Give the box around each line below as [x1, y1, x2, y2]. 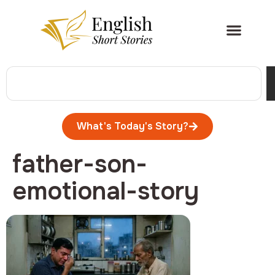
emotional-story [12, 176, 199, 207]
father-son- [12, 149, 147, 180]
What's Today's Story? [77, 120, 188, 133]
